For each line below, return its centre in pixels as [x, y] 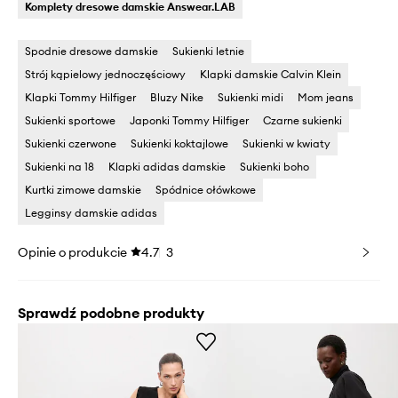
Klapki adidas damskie [167, 167]
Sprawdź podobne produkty [111, 313]
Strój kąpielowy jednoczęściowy [105, 75]
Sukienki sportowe [70, 121]
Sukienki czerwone [71, 144]
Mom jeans [326, 98]
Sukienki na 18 [60, 167]
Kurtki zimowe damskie [83, 190]
